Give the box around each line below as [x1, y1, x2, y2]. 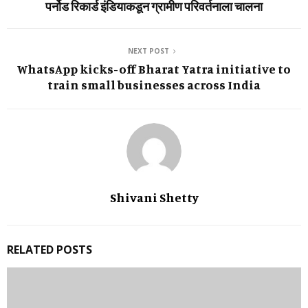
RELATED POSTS [7, 242, 92, 258]
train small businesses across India [47, 77, 261, 93]
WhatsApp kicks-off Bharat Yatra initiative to [17, 61, 291, 77]
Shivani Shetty [109, 190, 199, 206]
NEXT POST [128, 46, 169, 56]
